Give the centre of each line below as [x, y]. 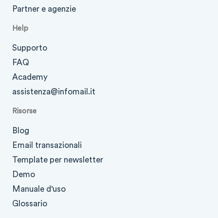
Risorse [24, 111]
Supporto [30, 48]
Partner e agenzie [44, 9]
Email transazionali [47, 145]
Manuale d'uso [39, 189]
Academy [30, 77]
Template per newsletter [58, 160]
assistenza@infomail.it [54, 91]
